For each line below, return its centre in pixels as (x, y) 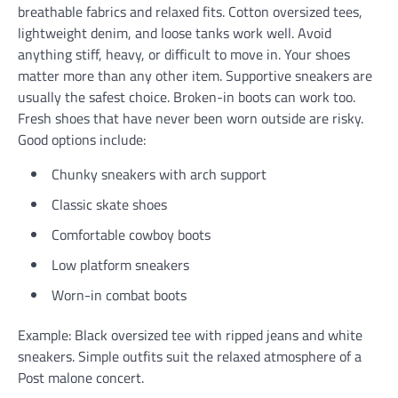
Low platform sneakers (120, 265)
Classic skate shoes (109, 204)
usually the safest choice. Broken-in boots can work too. (187, 97)
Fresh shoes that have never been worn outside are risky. (191, 118)
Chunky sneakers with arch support (159, 174)
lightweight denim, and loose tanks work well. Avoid (175, 33)
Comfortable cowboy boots (131, 235)
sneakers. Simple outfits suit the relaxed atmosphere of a (190, 356)
